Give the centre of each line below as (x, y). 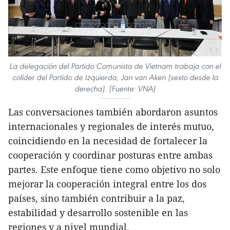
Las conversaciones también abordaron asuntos (113, 112)
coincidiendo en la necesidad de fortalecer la (108, 141)
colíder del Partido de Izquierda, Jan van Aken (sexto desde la (115, 78)
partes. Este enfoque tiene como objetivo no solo (114, 170)
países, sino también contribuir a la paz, (97, 198)
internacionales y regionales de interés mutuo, (111, 127)
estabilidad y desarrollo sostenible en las (98, 213)
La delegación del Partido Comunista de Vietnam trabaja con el (115, 66)
